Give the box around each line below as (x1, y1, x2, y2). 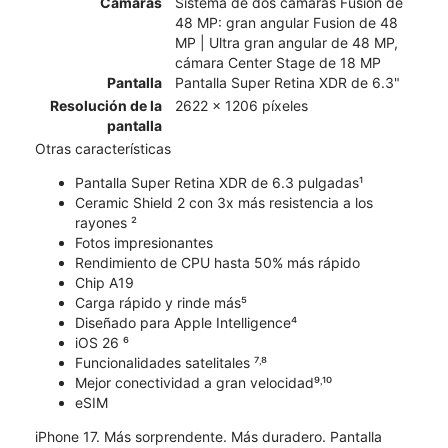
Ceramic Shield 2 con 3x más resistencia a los (75, 193, 373, 211)
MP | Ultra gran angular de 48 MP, (175, 33, 398, 51)
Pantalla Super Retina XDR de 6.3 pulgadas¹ (75, 173, 363, 191)
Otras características (35, 139, 171, 157)
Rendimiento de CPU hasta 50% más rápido (75, 253, 360, 271)
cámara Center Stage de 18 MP (175, 53, 381, 71)
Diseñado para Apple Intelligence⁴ (75, 313, 297, 331)
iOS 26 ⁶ (75, 333, 129, 351)
